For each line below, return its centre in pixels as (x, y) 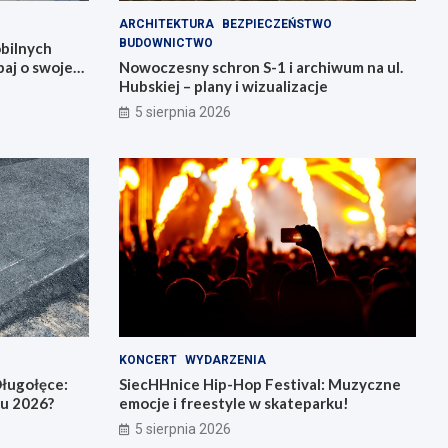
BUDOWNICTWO (165, 43)
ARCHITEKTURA (166, 24)
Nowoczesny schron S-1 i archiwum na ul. (260, 67)
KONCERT (147, 359)
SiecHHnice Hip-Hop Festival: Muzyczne (259, 383)
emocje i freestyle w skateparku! (233, 402)
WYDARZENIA (225, 359)
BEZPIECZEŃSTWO (276, 24)
